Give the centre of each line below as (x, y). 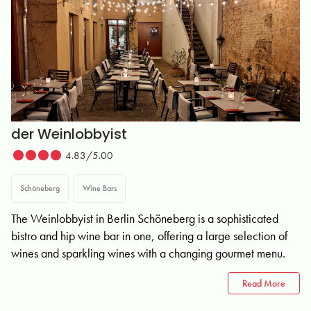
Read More (264, 283)
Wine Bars (100, 188)
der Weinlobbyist (69, 134)
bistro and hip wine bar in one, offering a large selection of (149, 236)
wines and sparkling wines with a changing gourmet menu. (148, 253)
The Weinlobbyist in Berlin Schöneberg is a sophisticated (145, 218)
